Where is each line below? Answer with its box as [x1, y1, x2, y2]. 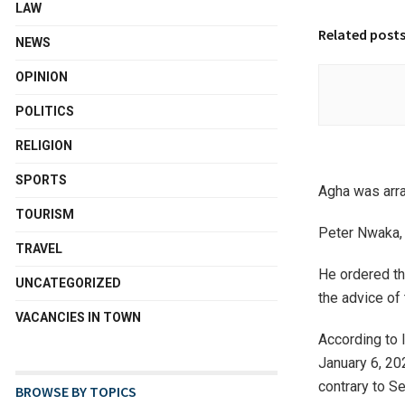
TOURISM [15, 207, 74, 221]
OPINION [15, 70, 68, 84]
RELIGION [15, 138, 72, 153]
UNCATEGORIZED [15, 276, 121, 290]
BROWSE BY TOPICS [15, 382, 137, 400]
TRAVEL [15, 241, 62, 256]
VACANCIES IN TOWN [15, 310, 141, 325]
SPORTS [15, 173, 67, 187]
